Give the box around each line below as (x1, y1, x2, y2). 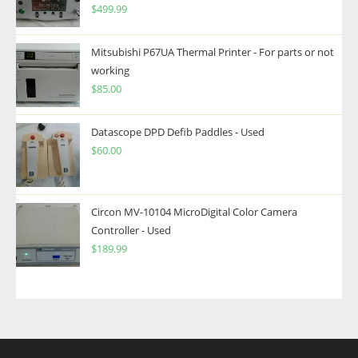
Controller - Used (91, 223, 171, 238)
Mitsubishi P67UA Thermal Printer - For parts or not (91, 45, 334, 60)
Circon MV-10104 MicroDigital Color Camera (91, 205, 297, 220)
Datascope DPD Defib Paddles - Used (91, 125, 265, 140)
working (91, 63, 129, 78)
